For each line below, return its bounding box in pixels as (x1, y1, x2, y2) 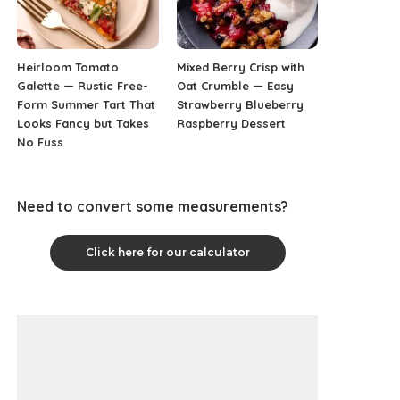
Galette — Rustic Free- (17, 79, 149, 94)
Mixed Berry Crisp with (176, 60, 304, 75)
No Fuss (17, 135, 64, 150)
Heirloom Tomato (17, 60, 120, 75)
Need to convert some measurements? (17, 197, 289, 216)
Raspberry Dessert (176, 116, 286, 131)
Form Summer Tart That (17, 97, 156, 112)
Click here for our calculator (85, 246, 250, 260)
